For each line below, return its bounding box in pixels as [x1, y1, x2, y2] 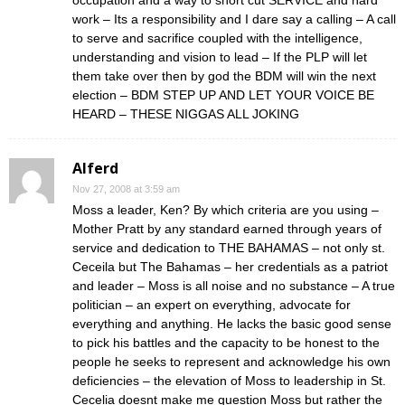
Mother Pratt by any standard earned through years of [72, 221, 381, 236]
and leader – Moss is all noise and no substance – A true [72, 278, 395, 293]
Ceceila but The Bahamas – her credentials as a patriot [72, 259, 388, 274]
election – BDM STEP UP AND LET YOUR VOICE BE [72, 88, 374, 102]
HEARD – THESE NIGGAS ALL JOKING [72, 107, 299, 121]
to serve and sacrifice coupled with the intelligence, [72, 31, 363, 45]
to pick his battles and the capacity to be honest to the [72, 335, 380, 350]
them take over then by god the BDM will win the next [72, 69, 376, 83]
